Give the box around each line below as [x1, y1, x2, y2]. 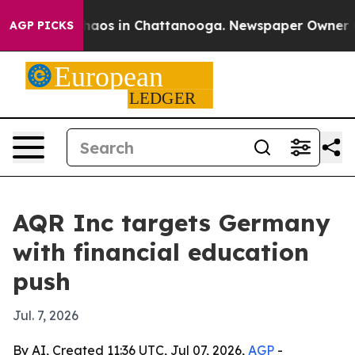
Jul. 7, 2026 [13, 307, 78, 323]
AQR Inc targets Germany [13, 208, 330, 238]
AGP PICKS [10, 18, 74, 32]
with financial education [13, 237, 309, 267]
